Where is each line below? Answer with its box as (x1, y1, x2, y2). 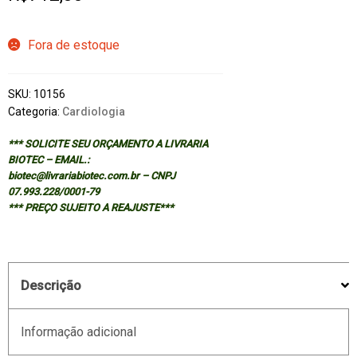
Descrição (20, 277, 81, 293)
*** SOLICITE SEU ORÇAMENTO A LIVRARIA (7, 137, 208, 150)
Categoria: (7, 104, 62, 118)
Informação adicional (20, 324, 136, 339)
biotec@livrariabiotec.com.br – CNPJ (7, 169, 175, 182)
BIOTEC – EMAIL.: (7, 153, 89, 166)
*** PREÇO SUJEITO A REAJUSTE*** (7, 201, 174, 214)
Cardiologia (61, 104, 125, 118)
